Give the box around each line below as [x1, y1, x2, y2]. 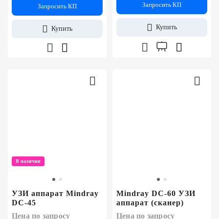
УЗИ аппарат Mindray [12, 189, 99, 198]
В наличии [16, 158, 41, 164]
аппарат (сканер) [116, 198, 184, 207]
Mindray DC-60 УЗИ [116, 189, 196, 198]
